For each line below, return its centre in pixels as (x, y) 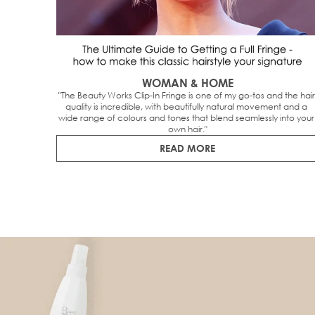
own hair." (187, 129)
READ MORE (188, 148)
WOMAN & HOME (187, 82)
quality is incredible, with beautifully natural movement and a (187, 106)
